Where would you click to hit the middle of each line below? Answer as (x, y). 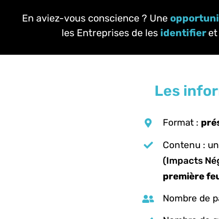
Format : (182, 123)
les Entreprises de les (111, 33)
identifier (183, 33)
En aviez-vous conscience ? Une (96, 18)
